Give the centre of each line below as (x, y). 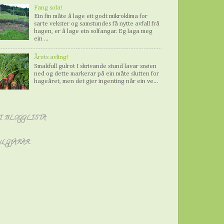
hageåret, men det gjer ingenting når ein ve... (96, 81)
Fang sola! (48, 7)
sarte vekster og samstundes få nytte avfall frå (97, 24)
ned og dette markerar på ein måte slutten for (97, 73)
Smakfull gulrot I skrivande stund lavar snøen (95, 66)
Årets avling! (51, 57)
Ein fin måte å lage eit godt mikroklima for (91, 16)
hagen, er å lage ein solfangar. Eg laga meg (93, 31)
